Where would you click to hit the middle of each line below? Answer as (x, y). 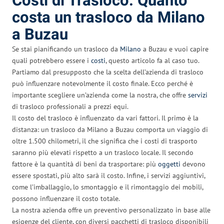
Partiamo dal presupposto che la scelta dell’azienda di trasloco (108, 72)
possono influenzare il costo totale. (66, 198)
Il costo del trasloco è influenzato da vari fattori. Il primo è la (105, 118)
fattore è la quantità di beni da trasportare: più (85, 164)
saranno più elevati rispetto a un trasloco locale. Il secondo (103, 152)
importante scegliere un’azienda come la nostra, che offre (100, 95)
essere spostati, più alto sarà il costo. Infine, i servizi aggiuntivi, (108, 175)
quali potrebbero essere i (51, 60)
